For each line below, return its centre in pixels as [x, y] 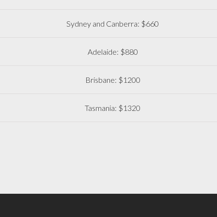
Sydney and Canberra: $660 [113, 24]
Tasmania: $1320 [113, 108]
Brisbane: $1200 [113, 80]
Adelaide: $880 [113, 52]
